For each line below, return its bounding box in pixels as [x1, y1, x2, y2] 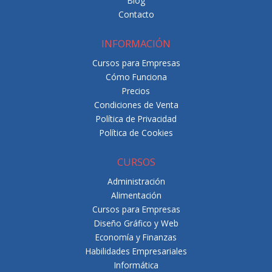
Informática [114, 259, 158, 271]
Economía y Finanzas [95, 231, 177, 243]
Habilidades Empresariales [85, 245, 187, 257]
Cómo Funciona [105, 71, 167, 83]
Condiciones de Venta [93, 99, 178, 111]
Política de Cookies [99, 127, 173, 139]
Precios [122, 85, 150, 97]
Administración [107, 175, 165, 187]
